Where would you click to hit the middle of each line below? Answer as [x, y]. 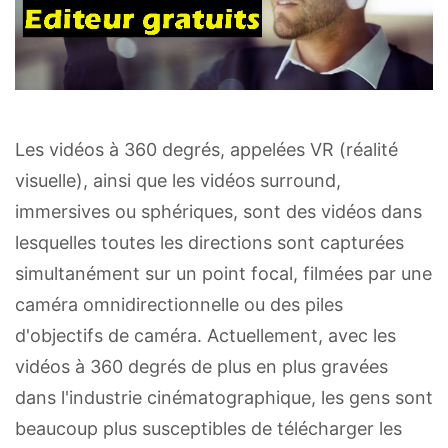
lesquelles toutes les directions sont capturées [209, 243]
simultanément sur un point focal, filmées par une [223, 274]
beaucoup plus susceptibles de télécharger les [208, 429]
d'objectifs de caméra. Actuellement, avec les [205, 336]
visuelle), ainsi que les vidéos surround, [178, 181]
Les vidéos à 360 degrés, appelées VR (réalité [206, 150]
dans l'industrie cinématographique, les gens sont [224, 398]
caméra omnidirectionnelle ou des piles [179, 305]
